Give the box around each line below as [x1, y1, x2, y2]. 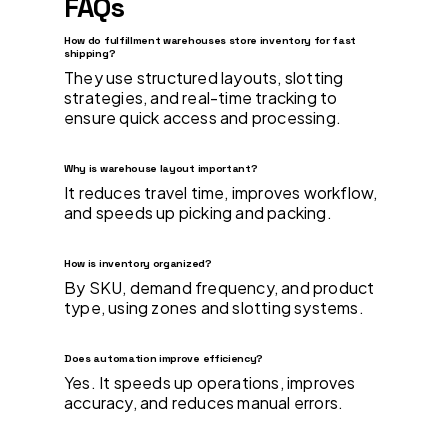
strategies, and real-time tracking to [64, 86, 338, 108]
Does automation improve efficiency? [64, 351, 264, 365]
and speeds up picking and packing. [64, 201, 332, 223]
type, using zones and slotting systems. [64, 296, 364, 318]
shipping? [64, 46, 116, 60]
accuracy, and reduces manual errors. [64, 391, 344, 413]
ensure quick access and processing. [64, 106, 341, 128]
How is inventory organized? [64, 256, 212, 270]
